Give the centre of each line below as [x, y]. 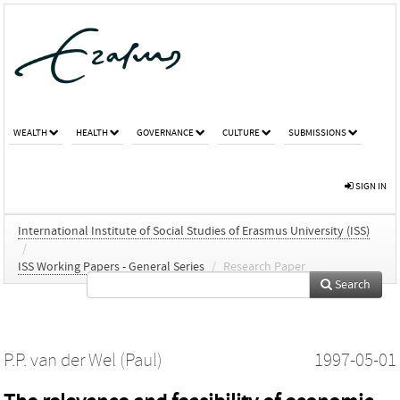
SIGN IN [370, 186]
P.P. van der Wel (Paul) [83, 360]
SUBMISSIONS [317, 132]
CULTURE [241, 132]
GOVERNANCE [165, 132]
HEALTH [92, 132]
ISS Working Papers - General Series [111, 267]
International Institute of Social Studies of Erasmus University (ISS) [194, 231]
